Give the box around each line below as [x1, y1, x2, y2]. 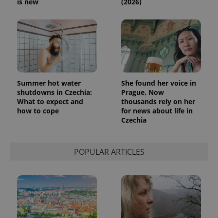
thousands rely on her [121, 97, 195, 107]
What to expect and [17, 97, 83, 107]
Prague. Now [121, 88, 164, 97]
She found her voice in [121, 78, 196, 88]
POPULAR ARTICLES [73, 146, 145, 157]
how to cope [17, 106, 59, 116]
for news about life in [121, 106, 193, 116]
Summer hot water [17, 78, 81, 88]
